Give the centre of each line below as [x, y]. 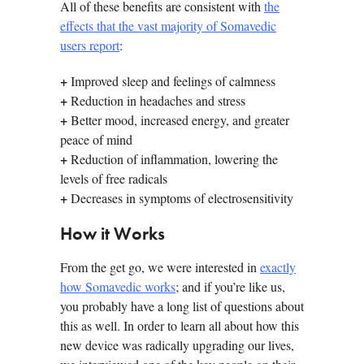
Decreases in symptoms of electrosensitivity [180, 198]
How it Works [113, 235]
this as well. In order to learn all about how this [180, 326]
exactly [278, 267]
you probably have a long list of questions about [182, 306]
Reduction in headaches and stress [156, 101]
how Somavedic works [118, 287]
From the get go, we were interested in [160, 267]
